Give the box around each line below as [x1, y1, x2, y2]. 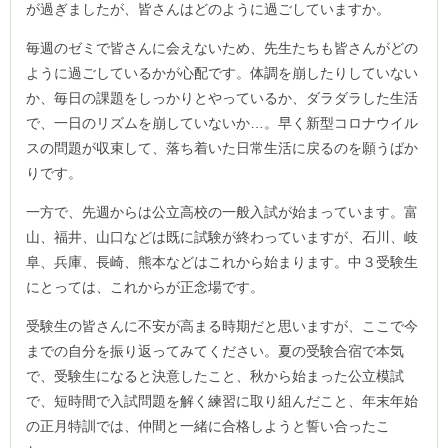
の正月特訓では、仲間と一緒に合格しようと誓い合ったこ [26, 418, 390, 435]
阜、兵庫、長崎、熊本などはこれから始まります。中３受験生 [26, 254, 418, 271]
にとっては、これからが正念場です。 [26, 279, 264, 296]
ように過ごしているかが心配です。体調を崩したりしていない [26, 65, 418, 82]
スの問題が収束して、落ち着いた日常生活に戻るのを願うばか [26, 140, 418, 157]
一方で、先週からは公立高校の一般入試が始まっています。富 [26, 204, 418, 221]
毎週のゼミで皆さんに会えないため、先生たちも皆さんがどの [26, 40, 418, 57]
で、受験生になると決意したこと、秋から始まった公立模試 [26, 368, 404, 385]
